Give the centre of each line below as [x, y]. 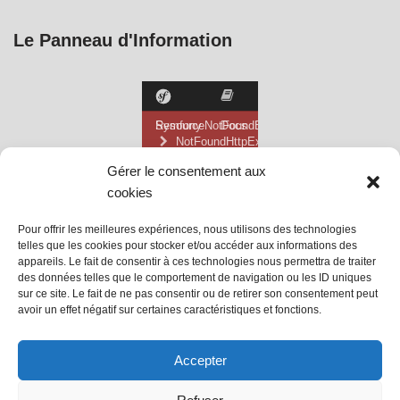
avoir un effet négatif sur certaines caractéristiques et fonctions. [170, 310]
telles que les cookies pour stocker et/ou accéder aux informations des [187, 246]
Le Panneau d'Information [123, 40]
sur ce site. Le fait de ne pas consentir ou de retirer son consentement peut [198, 294]
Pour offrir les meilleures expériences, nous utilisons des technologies [187, 229]
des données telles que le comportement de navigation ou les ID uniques [195, 278]
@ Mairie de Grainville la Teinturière [116, 358]
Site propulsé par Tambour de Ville [112, 379]
